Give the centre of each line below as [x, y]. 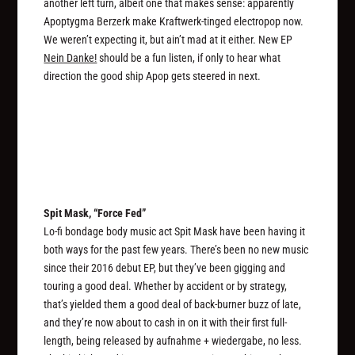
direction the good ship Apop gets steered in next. [153, 76]
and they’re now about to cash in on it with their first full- [166, 322]
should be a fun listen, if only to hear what [189, 58]
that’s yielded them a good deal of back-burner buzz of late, [173, 304]
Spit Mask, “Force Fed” [95, 213]
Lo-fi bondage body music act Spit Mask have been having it [175, 231]
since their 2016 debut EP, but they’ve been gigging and [165, 267]
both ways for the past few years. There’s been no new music [176, 249]
